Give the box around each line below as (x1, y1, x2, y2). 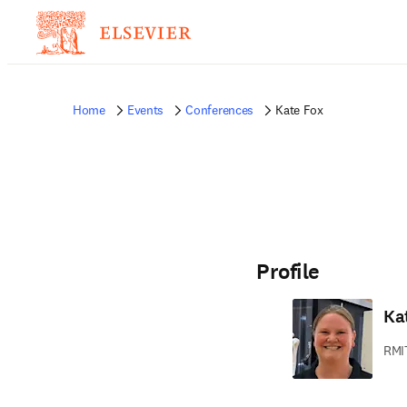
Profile (256, 257, 320, 286)
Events (126, 102, 164, 118)
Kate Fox (275, 102, 323, 118)
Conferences (185, 102, 254, 118)
